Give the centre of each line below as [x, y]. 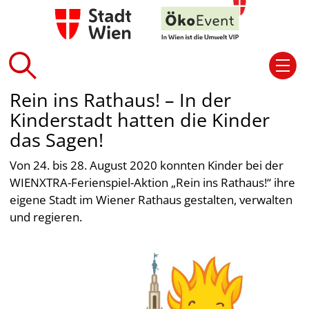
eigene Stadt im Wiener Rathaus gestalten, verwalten [151, 200]
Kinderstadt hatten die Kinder [140, 120]
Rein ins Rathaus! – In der [121, 100]
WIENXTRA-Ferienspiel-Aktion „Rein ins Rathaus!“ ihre [153, 182]
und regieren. [46, 217]
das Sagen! [57, 140]
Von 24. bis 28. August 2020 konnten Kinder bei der [147, 165]
